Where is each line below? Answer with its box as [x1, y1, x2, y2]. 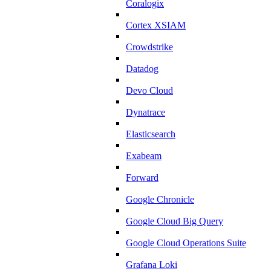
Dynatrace [126, 107, 165, 118]
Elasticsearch [126, 129, 175, 140]
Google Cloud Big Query [126, 216, 223, 227]
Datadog [126, 64, 158, 74]
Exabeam [126, 151, 162, 162]
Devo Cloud [126, 85, 173, 96]
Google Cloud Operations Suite [126, 238, 246, 249]
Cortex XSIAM [126, 20, 186, 31]
